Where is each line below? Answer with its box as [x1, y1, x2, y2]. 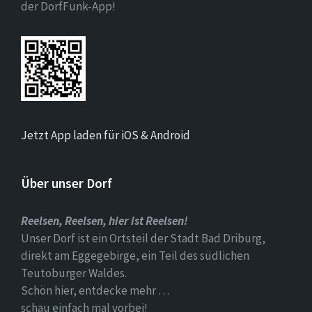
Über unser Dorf [21, 175, 112, 192]
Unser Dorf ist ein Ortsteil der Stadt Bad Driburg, [21, 231, 265, 247]
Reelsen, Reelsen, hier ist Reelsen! [21, 213, 188, 229]
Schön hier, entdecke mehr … [21, 283, 169, 299]
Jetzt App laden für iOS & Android [21, 127, 196, 143]
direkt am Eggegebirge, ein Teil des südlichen [21, 248, 249, 264]
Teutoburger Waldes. [21, 265, 127, 281]
